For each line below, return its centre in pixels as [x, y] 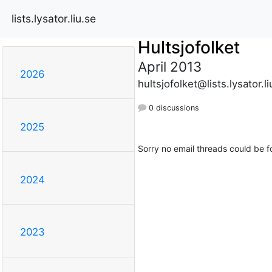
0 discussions [172, 107]
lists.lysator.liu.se [54, 18]
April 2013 [169, 66]
